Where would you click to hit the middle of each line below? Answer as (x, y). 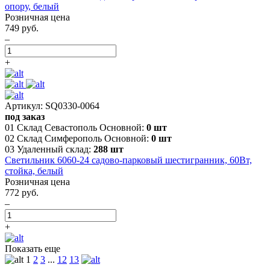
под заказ (25, 116)
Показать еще (33, 248)
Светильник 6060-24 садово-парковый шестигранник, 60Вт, (128, 160)
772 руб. (22, 192)
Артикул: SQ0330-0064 (52, 105)
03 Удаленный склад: (49, 149)
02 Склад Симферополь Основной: (78, 138)
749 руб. (22, 28)
